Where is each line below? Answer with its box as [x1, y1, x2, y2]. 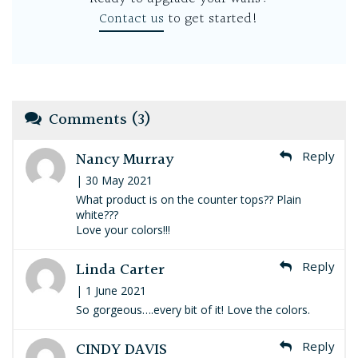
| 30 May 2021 [76, 173, 153, 189]
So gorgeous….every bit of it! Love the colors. [76, 302, 310, 318]
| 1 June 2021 [76, 283, 146, 299]
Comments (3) [49, 107, 151, 133]
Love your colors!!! [76, 222, 170, 238]
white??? [76, 207, 118, 223]
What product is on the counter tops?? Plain [76, 192, 301, 208]
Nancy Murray [76, 147, 173, 173]
